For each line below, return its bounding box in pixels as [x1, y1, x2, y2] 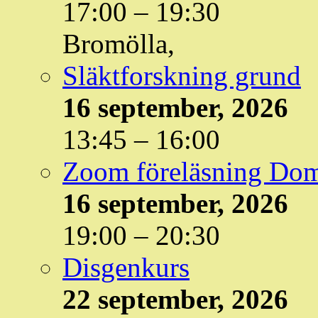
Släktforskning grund [62, 60, 301, 92]
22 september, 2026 [62, 284, 288, 315]
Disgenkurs [62, 252, 190, 283]
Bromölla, [62, 28, 175, 60]
